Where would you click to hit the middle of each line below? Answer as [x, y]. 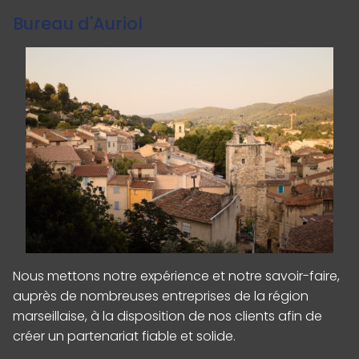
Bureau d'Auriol [78, 24]
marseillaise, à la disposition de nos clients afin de [167, 316]
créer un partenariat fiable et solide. [124, 336]
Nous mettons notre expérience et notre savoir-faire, [176, 276]
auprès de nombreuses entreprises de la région [161, 296]
